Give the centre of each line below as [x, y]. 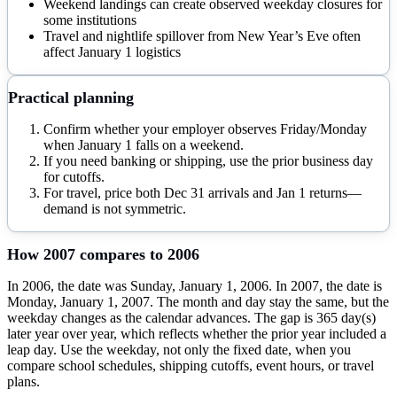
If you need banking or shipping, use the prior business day [208, 161]
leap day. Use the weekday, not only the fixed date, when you [179, 350]
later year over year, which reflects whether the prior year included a [197, 334]
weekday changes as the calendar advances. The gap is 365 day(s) [191, 318]
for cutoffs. [74, 177]
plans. [23, 382]
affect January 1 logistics [112, 51]
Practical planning [71, 98]
